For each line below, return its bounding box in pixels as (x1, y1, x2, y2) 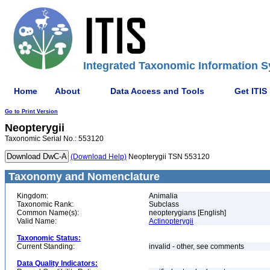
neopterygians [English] (149, 209, 226, 217)
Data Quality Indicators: (17, 259, 98, 268)
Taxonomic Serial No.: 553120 (5, 134, 104, 143)
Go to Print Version (5, 108, 58, 115)
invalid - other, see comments (149, 242, 246, 251)
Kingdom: (17, 192, 48, 200)
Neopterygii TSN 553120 (127, 152, 210, 161)
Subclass (149, 200, 179, 209)
